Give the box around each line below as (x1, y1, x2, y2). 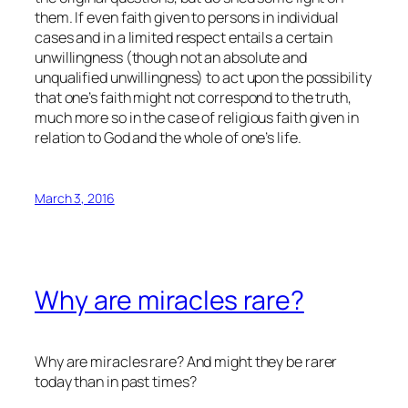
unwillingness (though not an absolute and (35, 46, 307, 67)
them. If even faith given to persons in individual (35, 6, 339, 27)
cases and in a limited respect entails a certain (35, 26, 333, 47)
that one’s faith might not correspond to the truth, (35, 87, 352, 107)
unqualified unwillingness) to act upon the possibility (35, 66, 372, 87)
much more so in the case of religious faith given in (35, 107, 359, 127)
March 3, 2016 (35, 189, 115, 208)
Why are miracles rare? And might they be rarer (35, 351, 338, 372)
